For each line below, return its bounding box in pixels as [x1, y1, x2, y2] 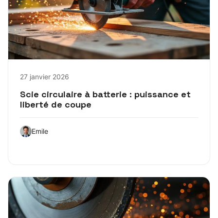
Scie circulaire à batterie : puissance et [20, 88, 191, 100]
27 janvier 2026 [20, 72, 69, 81]
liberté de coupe [20, 98, 91, 110]
